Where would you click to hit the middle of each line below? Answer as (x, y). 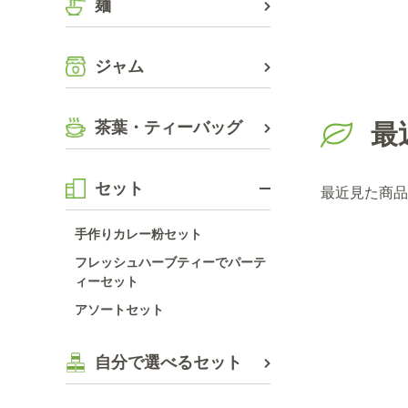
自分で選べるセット (168, 362)
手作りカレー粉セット (138, 234)
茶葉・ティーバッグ (168, 127)
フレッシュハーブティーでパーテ (170, 262)
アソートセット (119, 310)
